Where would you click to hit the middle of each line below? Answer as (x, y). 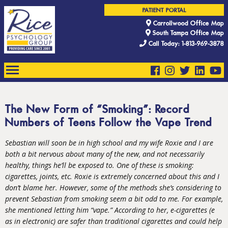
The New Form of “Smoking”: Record (97, 110)
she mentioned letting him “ (49, 210)
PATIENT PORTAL (164, 11)
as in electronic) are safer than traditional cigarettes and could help (113, 221)
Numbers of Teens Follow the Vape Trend (109, 123)
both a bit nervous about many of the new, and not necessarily (105, 154)
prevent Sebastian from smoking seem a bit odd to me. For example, (114, 199)
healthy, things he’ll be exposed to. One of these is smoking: (99, 165)
